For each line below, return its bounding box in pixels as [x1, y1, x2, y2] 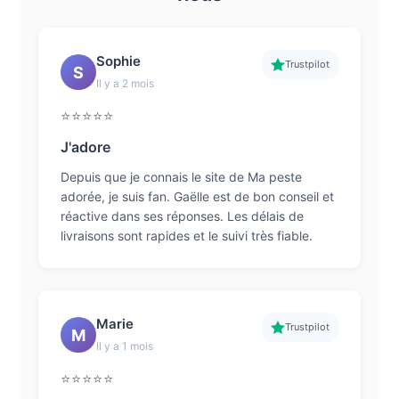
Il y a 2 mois [95, 77, 154, 90]
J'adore [60, 138, 110, 156]
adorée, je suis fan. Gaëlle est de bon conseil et [60, 189, 334, 204]
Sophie [95, 53, 141, 69]
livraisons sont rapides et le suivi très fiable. [60, 228, 313, 243]
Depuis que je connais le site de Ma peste [60, 169, 302, 184]
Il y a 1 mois [95, 339, 153, 353]
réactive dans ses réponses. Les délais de [60, 208, 304, 224]
